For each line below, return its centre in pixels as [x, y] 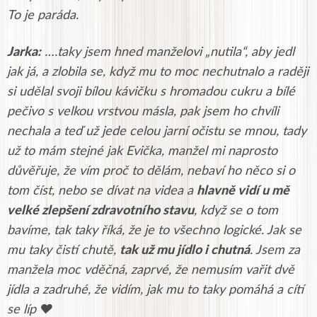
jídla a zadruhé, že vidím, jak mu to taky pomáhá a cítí [155, 290]
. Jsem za [275, 251]
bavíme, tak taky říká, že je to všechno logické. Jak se [154, 231]
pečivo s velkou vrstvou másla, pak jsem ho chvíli [143, 112]
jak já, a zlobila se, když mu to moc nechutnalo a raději [158, 73]
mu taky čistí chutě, [63, 251]
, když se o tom [236, 211]
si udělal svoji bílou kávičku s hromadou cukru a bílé [151, 92]
